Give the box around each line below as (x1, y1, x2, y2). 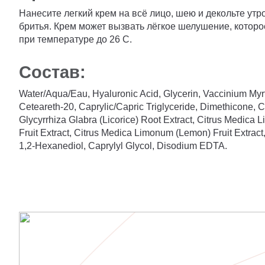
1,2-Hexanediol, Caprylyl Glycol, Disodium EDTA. (19, 141, 227, 151)
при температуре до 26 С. (19, 34, 132, 45)
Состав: (19, 63, 86, 82)
